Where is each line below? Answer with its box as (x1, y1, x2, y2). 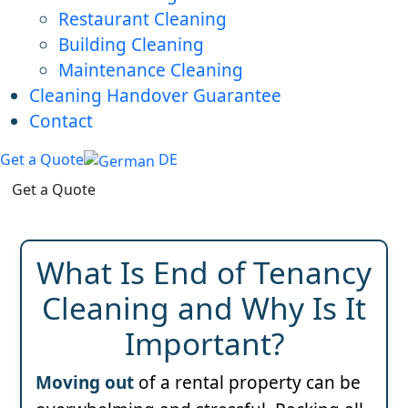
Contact (29, 109, 93, 134)
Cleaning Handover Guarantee (29, 84, 281, 108)
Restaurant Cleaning (58, 7, 227, 32)
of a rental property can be (134, 370, 361, 394)
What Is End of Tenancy (36, 250, 372, 293)
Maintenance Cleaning (58, 58, 243, 83)
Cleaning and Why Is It (42, 286, 366, 329)
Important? (124, 321, 284, 364)
